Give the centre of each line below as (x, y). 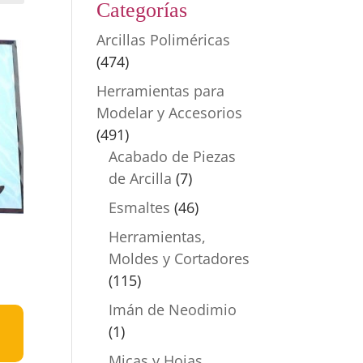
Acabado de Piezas (173, 156)
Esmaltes (140, 207)
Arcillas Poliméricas (164, 40)
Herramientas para (161, 91)
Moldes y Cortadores (179, 258)
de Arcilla (141, 178)
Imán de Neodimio (173, 310)
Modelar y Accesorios (170, 113)
